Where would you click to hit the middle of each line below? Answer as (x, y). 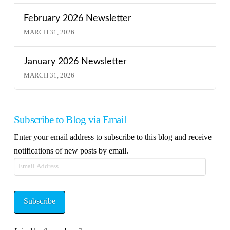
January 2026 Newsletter (75, 62)
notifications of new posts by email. (71, 151)
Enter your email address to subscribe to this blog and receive (112, 137)
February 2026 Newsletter (78, 18)
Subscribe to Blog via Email (70, 119)
